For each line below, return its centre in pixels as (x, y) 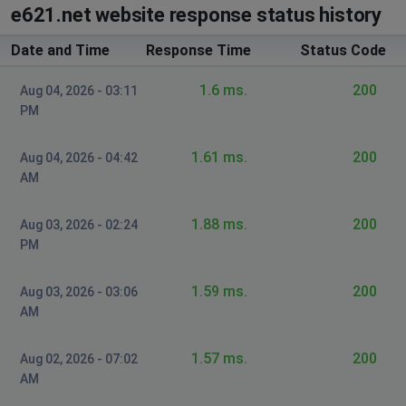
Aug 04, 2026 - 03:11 (79, 90)
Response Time (199, 50)
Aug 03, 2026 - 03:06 (79, 291)
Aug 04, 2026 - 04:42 (79, 157)
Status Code (343, 50)
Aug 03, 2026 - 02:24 (79, 224)
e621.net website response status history (196, 14)
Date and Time (60, 50)
